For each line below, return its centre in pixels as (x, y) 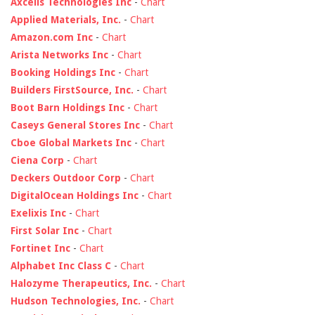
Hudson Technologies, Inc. (76, 301)
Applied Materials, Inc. (66, 19)
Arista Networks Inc (59, 54)
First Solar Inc (45, 230)
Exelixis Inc (38, 213)
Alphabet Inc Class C (61, 265)
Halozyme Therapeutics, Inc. (81, 283)
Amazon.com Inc (52, 37)
